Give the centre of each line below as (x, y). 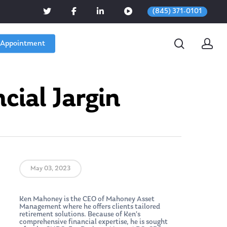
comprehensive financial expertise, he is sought (93, 222)
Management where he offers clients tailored (89, 207)
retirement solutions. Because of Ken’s (80, 214)
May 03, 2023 (50, 168)
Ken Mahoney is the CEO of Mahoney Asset (87, 199)
